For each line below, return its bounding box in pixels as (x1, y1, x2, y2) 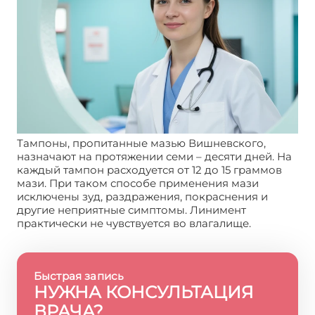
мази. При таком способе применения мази (17, 176, 259, 191)
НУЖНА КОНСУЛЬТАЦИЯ (34, 282, 254, 303)
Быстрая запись (34, 269, 124, 283)
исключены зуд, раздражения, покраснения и (17, 190, 268, 204)
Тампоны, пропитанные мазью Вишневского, (17, 136, 266, 150)
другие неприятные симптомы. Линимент (17, 203, 246, 217)
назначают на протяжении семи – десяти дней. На (17, 150, 292, 164)
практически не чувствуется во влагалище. (17, 217, 251, 231)
